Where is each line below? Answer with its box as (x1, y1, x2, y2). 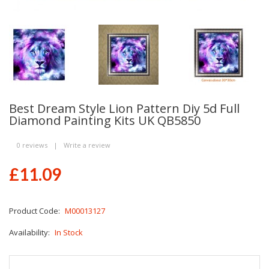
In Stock (55, 226, 83, 238)
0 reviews (17, 140, 47, 150)
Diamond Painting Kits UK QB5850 (9, 112, 201, 128)
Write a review (64, 140, 110, 150)
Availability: (9, 226, 52, 238)
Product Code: (9, 205, 62, 216)
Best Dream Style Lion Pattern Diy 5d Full (9, 100, 240, 116)
